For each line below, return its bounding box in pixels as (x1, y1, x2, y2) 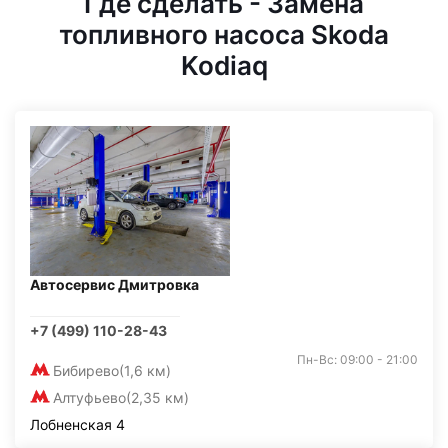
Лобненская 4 (30, 416, 125, 433)
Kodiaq (180, 50, 268, 81)
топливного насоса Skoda (59, 19, 389, 50)
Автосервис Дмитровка (30, 276, 199, 293)
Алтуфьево (53, 389, 126, 406)
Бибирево (53, 362, 119, 379)
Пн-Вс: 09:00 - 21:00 (297, 352, 418, 367)
